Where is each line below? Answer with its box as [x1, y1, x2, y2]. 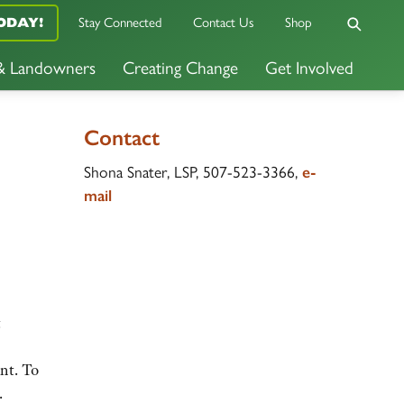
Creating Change [123, 58, 238, 79]
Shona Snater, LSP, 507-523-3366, [83, 162, 302, 181]
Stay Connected [78, 14, 162, 32]
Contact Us [193, 14, 254, 32]
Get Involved [265, 58, 353, 79]
